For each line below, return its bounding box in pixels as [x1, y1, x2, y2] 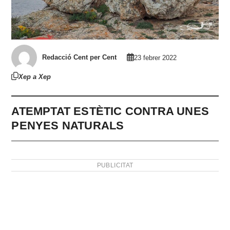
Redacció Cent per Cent [42, 53, 117, 62]
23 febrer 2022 [134, 53, 177, 62]
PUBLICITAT [97, 161, 133, 169]
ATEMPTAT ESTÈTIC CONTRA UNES [11, 104, 209, 118]
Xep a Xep [18, 72, 51, 81]
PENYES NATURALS [11, 119, 124, 132]
